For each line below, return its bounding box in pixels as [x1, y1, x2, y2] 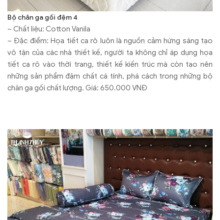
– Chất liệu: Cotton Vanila [7, 25, 90, 34]
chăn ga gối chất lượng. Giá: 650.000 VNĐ [7, 83, 147, 93]
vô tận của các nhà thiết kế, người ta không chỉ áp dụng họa [7, 48, 213, 57]
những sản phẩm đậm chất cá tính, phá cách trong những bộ [7, 72, 213, 81]
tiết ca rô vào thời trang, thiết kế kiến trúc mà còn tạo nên [7, 60, 213, 69]
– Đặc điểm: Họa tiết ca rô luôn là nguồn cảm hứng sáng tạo [7, 36, 213, 46]
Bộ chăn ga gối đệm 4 [7, 13, 78, 22]
